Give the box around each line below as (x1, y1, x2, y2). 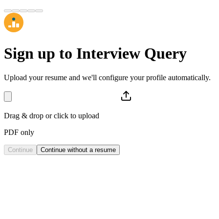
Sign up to (4, 44, 76, 63)
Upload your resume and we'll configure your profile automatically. (4, 73, 211, 82)
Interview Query (76, 44, 187, 63)
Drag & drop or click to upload (4, 111, 99, 120)
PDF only (4, 128, 34, 136)
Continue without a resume (41, 146, 116, 153)
